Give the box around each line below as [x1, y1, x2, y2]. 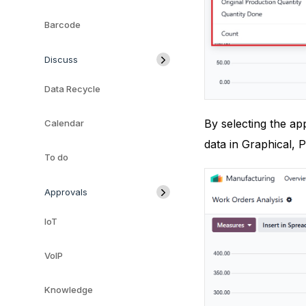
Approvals [44, 186, 87, 197]
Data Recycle [44, 83, 100, 94]
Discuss [44, 54, 78, 65]
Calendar [44, 117, 84, 128]
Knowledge [44, 284, 93, 295]
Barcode [44, 19, 81, 30]
